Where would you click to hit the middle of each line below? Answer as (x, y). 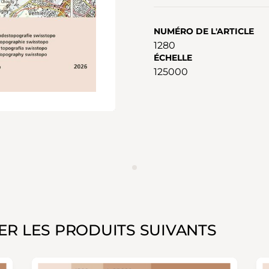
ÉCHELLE (173, 57)
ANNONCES (115, 172)
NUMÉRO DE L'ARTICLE (204, 31)
